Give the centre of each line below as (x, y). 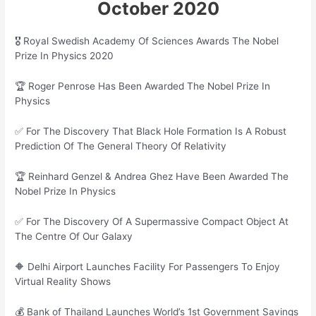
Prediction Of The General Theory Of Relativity (121, 146)
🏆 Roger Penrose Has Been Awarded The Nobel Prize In (143, 86)
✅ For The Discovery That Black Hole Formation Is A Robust (151, 132)
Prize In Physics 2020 (65, 56)
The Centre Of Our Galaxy (74, 236)
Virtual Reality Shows (63, 281)
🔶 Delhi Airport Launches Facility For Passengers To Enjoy (148, 266)
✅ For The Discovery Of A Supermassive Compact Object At (152, 221)
